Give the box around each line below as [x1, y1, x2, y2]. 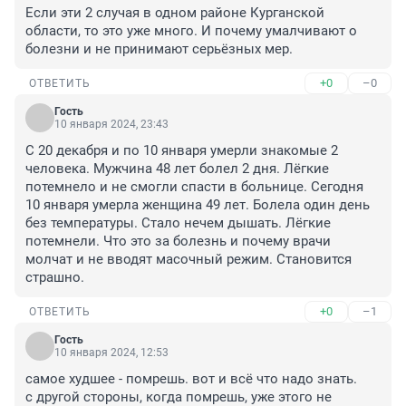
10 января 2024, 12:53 [54, 346, 169, 360]
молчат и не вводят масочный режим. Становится [25, 251, 352, 268]
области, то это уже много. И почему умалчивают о [25, 23, 357, 40]
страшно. [25, 269, 84, 286]
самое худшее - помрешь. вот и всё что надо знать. [25, 371, 361, 388]
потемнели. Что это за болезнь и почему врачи [25, 233, 331, 250]
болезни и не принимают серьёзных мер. [25, 41, 293, 58]
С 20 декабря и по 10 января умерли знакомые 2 [25, 142, 338, 159]
